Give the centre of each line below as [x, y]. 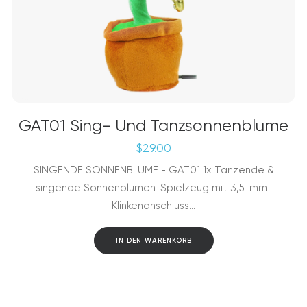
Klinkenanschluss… [153, 206]
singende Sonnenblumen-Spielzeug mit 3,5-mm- [153, 188]
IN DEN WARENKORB [153, 241]
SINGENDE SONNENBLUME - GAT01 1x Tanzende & [153, 170]
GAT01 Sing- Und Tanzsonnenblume [153, 125]
